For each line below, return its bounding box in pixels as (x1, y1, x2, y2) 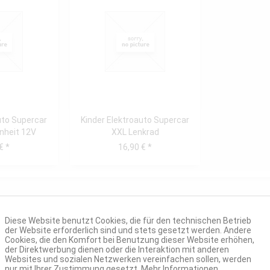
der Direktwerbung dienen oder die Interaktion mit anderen (5, 245, 229, 254)
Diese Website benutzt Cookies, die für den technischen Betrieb (5, 216, 251, 225)
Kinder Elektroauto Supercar (81, 115, 189, 125)
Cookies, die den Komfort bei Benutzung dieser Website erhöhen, (5, 235, 254, 245)
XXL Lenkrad (111, 127, 159, 137)
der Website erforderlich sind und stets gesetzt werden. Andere (5, 225, 251, 235)
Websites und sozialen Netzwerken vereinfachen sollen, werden (5, 254, 251, 264)
